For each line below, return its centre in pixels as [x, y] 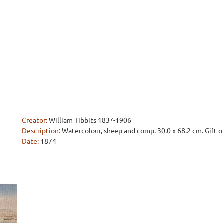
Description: [41, 131]
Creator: [35, 120]
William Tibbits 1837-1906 [90, 120]
